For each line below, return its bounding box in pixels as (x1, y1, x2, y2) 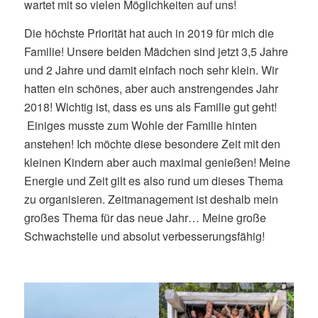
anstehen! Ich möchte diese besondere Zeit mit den (23, 136, 280, 152)
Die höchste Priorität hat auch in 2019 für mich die (23, 25, 274, 41)
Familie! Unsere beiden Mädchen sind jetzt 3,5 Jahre (23, 43, 288, 60)
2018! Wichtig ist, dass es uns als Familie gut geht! (23, 99, 277, 115)
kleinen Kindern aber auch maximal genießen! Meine (23, 154, 290, 170)
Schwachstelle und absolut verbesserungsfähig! (23, 228, 265, 244)
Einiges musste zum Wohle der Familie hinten (23, 117, 257, 133)
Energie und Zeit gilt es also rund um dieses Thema (23, 172, 283, 189)
